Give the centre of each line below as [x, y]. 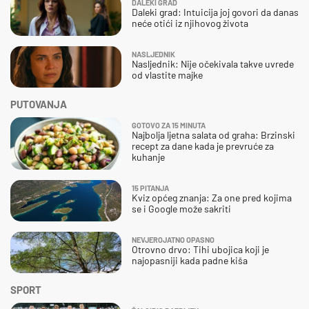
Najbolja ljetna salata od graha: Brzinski [213, 134]
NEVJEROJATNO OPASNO [173, 239]
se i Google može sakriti [181, 208]
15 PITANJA [150, 188]
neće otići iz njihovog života [190, 23]
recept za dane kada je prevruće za [203, 146]
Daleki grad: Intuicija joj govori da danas [215, 12]
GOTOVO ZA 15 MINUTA [169, 125]
